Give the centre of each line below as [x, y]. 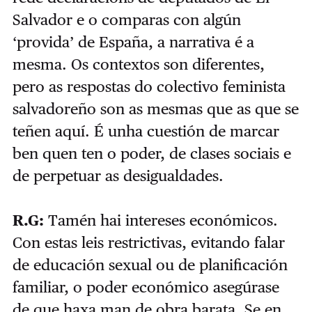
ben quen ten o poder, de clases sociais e [151, 153]
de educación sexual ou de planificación [150, 264]
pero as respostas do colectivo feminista [149, 86]
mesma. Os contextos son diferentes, [138, 64]
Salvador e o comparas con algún [126, 19]
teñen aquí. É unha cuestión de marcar [146, 131]
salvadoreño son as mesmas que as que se [155, 108]
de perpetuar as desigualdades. [118, 175]
